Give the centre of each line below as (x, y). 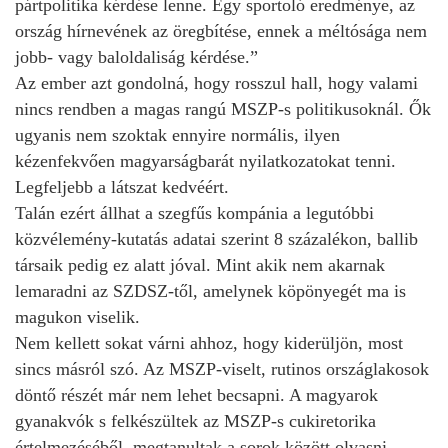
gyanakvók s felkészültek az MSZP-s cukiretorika (195, 420)
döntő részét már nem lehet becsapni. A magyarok (196, 394)
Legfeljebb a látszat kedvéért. (122, 186)
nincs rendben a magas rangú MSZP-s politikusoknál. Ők (223, 108)
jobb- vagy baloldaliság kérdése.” (136, 56)
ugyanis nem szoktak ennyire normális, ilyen (177, 134)
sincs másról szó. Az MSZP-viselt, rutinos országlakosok (222, 368)
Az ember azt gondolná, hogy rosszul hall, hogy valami (216, 82)
